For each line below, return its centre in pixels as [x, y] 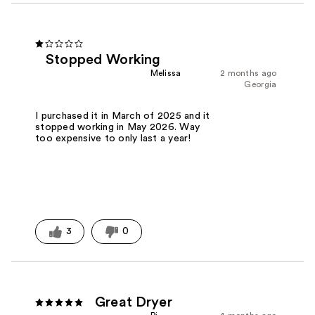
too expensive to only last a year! [113, 139]
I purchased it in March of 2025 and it [123, 116]
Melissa [166, 73]
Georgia [261, 85]
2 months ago [248, 73]
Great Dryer [134, 303]
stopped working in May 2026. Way [118, 128]
